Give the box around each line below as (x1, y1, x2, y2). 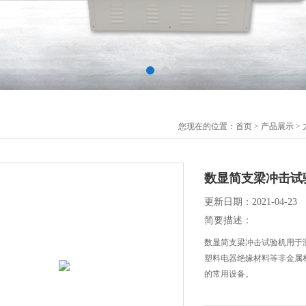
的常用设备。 (204, 269, 253, 279)
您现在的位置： (178, 122, 236, 131)
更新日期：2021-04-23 (204, 197, 297, 207)
